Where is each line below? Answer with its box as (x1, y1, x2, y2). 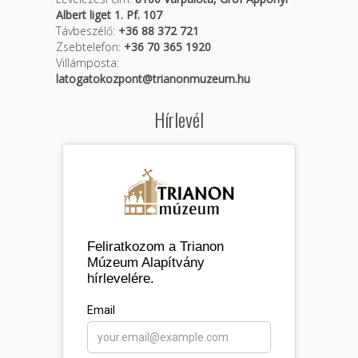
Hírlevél (153, 105, 204, 134)
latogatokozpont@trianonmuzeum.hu (55, 71, 250, 87)
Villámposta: (55, 55, 119, 71)
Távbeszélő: (55, 23, 115, 39)
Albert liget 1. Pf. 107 (55, 7, 162, 23)
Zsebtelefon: (55, 39, 121, 55)
